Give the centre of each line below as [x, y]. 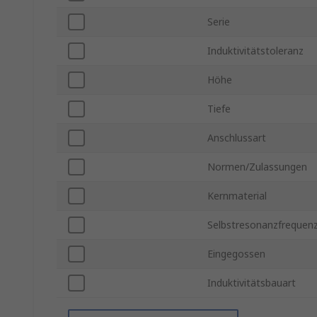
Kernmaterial [237, 196]
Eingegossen [236, 254]
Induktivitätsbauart [252, 283]
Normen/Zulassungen [257, 167]
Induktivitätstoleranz [255, 51]
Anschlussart [237, 138]
